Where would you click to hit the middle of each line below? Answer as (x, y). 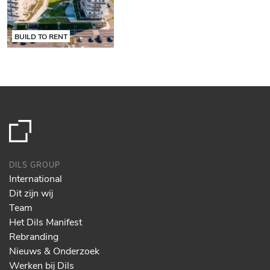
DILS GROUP (35, 164)
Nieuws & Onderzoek (54, 250)
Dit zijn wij (31, 192)
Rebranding (34, 236)
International (36, 178)
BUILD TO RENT (41, 36)
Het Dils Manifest (46, 221)
